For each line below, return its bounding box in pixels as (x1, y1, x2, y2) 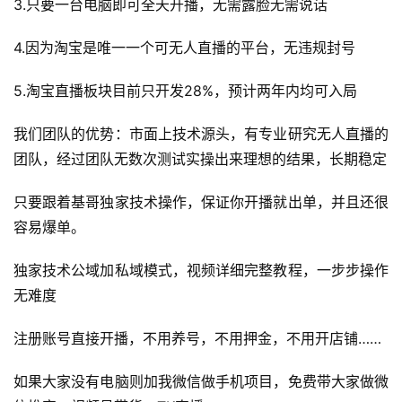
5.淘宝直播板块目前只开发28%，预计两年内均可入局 (13, 82, 357, 100)
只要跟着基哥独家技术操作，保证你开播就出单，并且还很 (13, 193, 389, 212)
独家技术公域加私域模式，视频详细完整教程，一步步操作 (13, 261, 389, 280)
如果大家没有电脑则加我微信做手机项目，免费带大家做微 (13, 372, 389, 391)
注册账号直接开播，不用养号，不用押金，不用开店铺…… (13, 329, 381, 348)
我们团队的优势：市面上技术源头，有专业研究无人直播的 (13, 125, 389, 144)
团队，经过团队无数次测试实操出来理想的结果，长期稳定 (13, 150, 387, 169)
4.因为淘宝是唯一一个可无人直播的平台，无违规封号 (13, 39, 355, 57)
